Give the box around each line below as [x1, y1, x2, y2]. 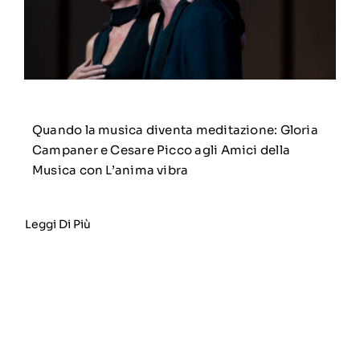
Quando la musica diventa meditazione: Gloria [31, 122, 318, 138]
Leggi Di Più [24, 217, 91, 232]
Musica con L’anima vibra [31, 162, 189, 178]
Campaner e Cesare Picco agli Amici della [31, 142, 290, 158]
